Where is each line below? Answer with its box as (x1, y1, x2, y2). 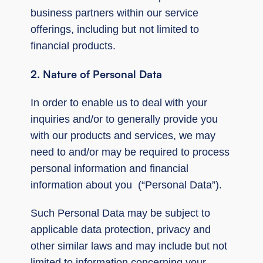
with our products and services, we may (31, 129, 215, 141)
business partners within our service (31, 6, 198, 19)
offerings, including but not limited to (31, 23, 199, 35)
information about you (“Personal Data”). (31, 178, 222, 191)
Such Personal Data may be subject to (31, 207, 210, 219)
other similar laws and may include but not (31, 240, 227, 252)
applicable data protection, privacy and (31, 223, 211, 235)
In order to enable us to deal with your (31, 96, 207, 109)
